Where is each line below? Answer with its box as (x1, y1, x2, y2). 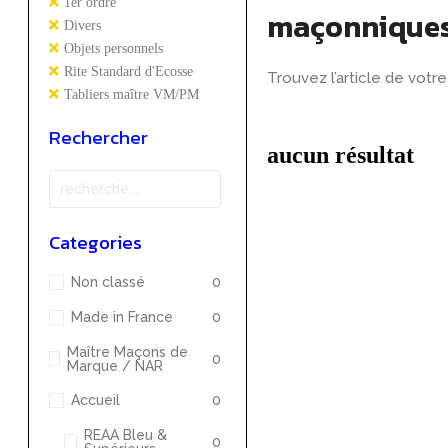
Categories (49, 227, 142, 257)
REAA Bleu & (83, 426, 167, 443)
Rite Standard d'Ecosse (64, 63, 193, 79)
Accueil (71, 392, 120, 409)
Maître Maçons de (66, 343, 188, 360)
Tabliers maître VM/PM (64, 86, 199, 102)
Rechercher (49, 122, 148, 152)
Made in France (71, 309, 173, 326)
